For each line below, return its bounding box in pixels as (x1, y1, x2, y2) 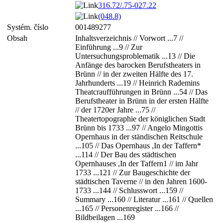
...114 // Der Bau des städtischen (75, 150, 176, 159)
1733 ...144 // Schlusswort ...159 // (75, 186, 183, 195)
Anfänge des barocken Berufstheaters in (75, 61, 201, 69)
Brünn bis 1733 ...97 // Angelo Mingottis (75, 123, 203, 132)
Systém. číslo (7, 23, 52, 31)
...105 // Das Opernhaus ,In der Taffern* (75, 141, 201, 150)
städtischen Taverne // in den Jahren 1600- (75, 177, 207, 186)
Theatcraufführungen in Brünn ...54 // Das (75, 88, 208, 96)
